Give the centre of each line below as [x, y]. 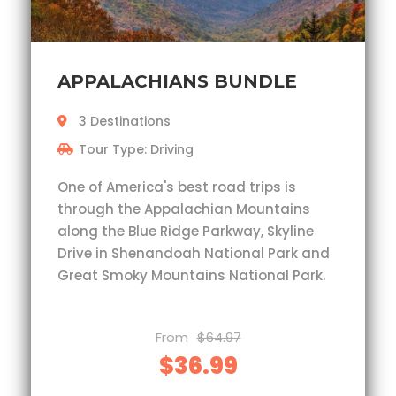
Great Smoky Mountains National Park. [191, 276]
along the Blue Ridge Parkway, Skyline [186, 232]
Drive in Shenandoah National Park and [194, 254]
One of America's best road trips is [177, 187]
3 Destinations [125, 122]
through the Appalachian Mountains [184, 209]
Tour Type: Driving [136, 150]
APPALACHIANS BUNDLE [177, 82]
